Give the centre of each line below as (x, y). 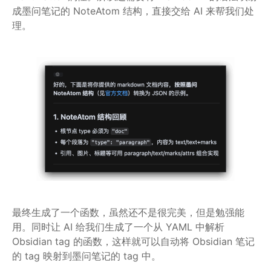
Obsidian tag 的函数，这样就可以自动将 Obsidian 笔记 (133, 242)
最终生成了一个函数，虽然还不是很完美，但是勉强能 (128, 213)
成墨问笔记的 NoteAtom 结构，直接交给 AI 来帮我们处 (133, 11)
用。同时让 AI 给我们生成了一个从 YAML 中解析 (118, 227)
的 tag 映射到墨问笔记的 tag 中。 (87, 256)
